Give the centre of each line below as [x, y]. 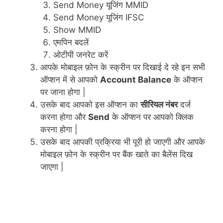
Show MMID [77, 30]
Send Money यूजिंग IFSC [98, 18]
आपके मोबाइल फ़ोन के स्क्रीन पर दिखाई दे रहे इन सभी [123, 67]
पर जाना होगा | [63, 92]
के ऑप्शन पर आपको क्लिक [152, 117]
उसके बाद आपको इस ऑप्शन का [90, 105]
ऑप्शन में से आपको [70, 80]
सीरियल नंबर [159, 105]
